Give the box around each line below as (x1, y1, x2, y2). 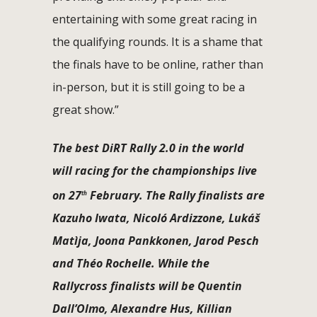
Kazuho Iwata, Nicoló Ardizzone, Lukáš (52, 210, 260, 226)
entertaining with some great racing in (52, 11, 257, 27)
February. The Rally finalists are (87, 188, 265, 204)
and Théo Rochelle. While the (52, 255, 209, 272)
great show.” (52, 101, 119, 117)
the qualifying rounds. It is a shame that (52, 33, 263, 50)
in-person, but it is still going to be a (52, 79, 245, 95)
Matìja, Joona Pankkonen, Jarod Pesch (52, 233, 259, 249)
